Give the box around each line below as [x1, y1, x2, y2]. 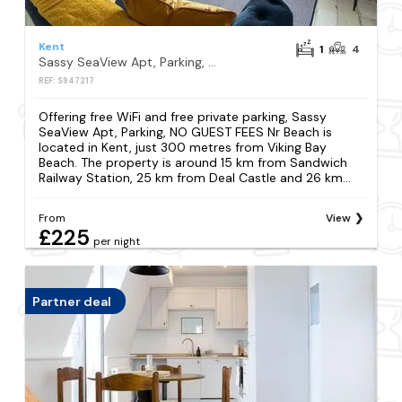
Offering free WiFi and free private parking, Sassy [39, 109, 328, 126]
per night [93, 234, 141, 249]
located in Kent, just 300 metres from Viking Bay [39, 139, 328, 156]
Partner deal [32, 293, 112, 310]
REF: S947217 [39, 74, 95, 86]
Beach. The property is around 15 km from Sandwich [39, 154, 348, 171]
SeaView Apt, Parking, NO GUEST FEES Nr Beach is [39, 124, 333, 141]
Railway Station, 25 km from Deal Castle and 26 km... [39, 170, 352, 187]
